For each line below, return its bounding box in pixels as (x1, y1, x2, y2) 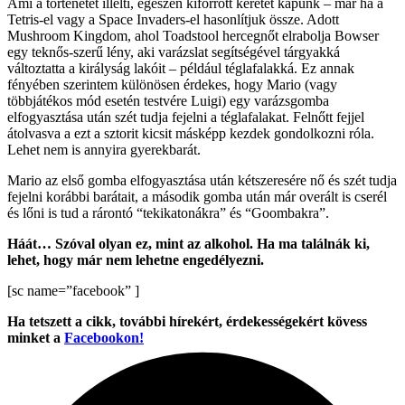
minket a (7, 330, 64, 346)
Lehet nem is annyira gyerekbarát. (7, 142, 201, 158)
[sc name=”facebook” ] (7, 283, 139, 299)
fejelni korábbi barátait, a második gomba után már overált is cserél (7, 189, 387, 205)
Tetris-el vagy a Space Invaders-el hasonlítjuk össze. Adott (7, 12, 339, 28)
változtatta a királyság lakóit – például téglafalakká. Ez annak (7, 61, 354, 77)
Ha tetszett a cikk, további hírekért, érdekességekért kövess (7, 314, 367, 330)
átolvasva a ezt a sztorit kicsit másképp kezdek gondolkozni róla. (7, 126, 374, 142)
